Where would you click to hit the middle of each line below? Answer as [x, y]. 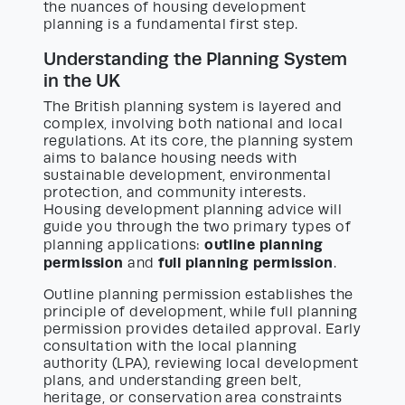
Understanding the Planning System [195, 58]
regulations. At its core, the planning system [198, 141]
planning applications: [124, 245]
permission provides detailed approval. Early [202, 329]
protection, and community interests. [175, 192]
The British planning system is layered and [193, 106]
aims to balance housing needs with [170, 158]
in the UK [82, 80]
